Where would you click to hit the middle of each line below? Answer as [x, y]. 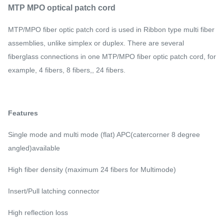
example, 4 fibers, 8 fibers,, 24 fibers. [67, 70]
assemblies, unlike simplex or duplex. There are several [96, 43]
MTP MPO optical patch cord [62, 8]
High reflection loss [39, 212]
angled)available [34, 148]
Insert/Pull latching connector [54, 191]
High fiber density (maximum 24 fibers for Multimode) [92, 169]
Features [23, 113]
